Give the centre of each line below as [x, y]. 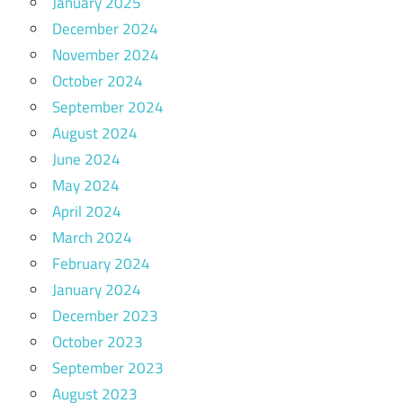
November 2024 [106, 54]
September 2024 [108, 107]
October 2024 [98, 81]
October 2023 [98, 341]
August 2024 [95, 133]
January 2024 [97, 289]
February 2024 [101, 263]
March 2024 [92, 237]
